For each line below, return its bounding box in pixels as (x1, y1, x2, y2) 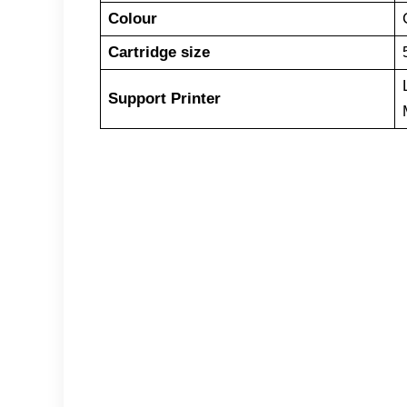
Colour (107, 9, 157, 27)
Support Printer (107, 89, 221, 107)
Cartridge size (107, 43, 210, 61)
